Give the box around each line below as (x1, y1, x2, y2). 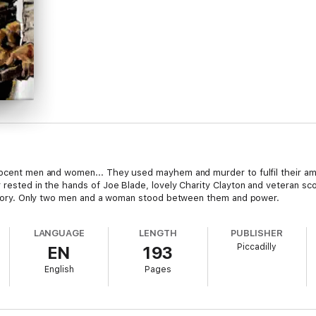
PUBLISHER (231, 228, 283, 238)
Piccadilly (237, 242, 277, 252)
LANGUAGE (33, 228, 85, 238)
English (44, 265, 74, 274)
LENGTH (139, 228, 177, 238)
